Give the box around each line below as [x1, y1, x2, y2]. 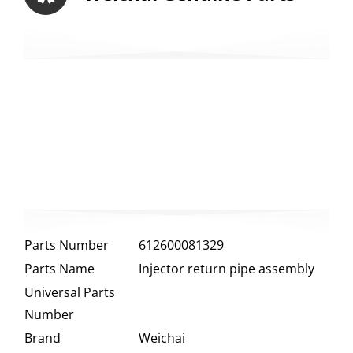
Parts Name [24, 260, 95, 278]
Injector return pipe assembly [138, 260, 314, 278]
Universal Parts [24, 284, 115, 302]
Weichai [138, 329, 185, 347]
